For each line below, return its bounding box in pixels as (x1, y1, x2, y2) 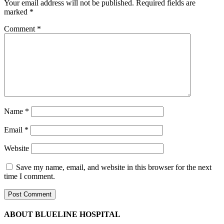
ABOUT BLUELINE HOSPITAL (4, 210, 120, 219)
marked (4, 7, 29, 16)
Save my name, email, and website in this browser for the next (16, 162, 211, 171)
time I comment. (4, 171, 55, 180)
